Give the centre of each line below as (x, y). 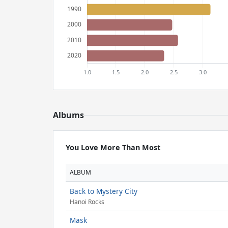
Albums (68, 115)
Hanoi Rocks (87, 202)
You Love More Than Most (113, 147)
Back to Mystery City (104, 191)
